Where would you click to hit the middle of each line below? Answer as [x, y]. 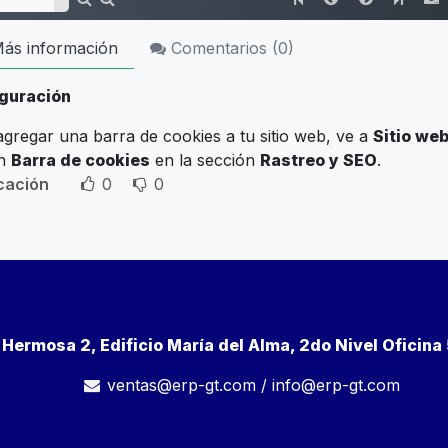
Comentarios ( [222, 48]
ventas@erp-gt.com [182, 385]
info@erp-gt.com [336, 385]
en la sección [205, 160]
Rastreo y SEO [318, 160]
